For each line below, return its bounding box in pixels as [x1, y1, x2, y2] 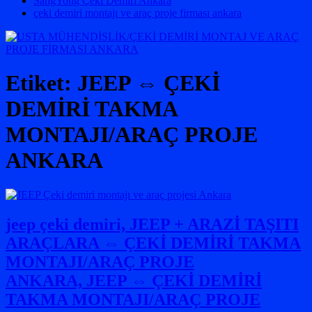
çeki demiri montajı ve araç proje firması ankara [33, 7, 242, 19]
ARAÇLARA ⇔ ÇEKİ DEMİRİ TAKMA [6, 233, 301, 252]
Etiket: [6, 70, 77, 96]
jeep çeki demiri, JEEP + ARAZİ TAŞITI [6, 214, 299, 233]
